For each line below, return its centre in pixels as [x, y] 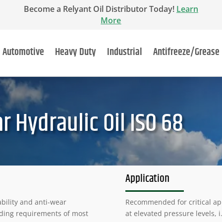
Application [147, 179]
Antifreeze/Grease [186, 53]
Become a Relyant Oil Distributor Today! [100, 9]
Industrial [124, 53]
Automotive [23, 53]
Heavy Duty [75, 53]
